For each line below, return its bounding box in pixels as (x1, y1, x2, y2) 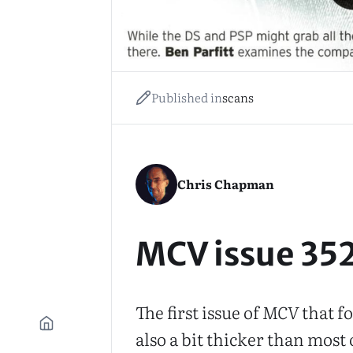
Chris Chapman (176, 174, 274, 193)
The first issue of (136, 299, 263, 325)
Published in (151, 88, 223, 107)
